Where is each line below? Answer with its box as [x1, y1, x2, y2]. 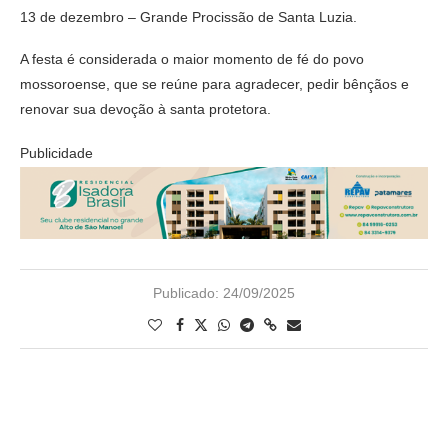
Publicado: [153, 285, 219, 302]
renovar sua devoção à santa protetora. [20, 100, 271, 117]
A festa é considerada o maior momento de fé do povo [20, 50, 364, 67]
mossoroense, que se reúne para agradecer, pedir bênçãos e [20, 75, 409, 92]
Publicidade [20, 144, 93, 161]
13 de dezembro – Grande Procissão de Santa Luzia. [20, 8, 357, 25]
